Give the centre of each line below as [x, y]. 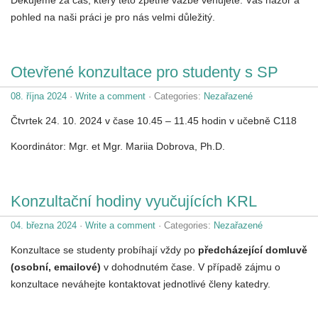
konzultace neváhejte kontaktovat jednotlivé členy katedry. [141, 284]
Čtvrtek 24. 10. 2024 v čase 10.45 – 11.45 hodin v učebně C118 [154, 120]
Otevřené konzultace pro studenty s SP [144, 72]
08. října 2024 [39, 96]
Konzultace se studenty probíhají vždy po [104, 250]
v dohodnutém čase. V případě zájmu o [192, 267]
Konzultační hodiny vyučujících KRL [134, 201]
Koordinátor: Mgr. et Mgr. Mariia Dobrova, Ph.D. [118, 146]
